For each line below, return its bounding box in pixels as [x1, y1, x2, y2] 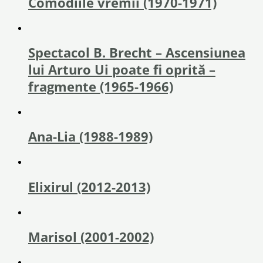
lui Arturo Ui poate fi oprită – [28, 60, 215, 78]
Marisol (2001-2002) [28, 228, 154, 245]
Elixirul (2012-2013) [28, 178, 150, 195]
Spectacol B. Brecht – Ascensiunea [28, 43, 245, 61]
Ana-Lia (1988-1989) [28, 128, 153, 146]
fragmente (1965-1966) [28, 77, 173, 95]
